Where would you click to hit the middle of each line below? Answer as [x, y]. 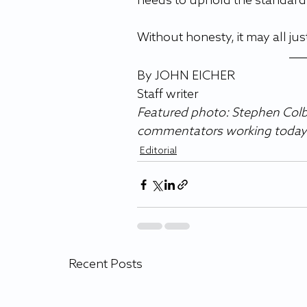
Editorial [158, 151]
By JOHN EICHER [187, 76]
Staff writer [169, 95]
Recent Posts [106, 265]
